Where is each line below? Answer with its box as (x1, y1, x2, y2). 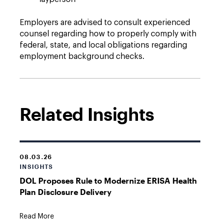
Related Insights (20, 104, 155, 124)
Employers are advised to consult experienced (20, 19, 190, 27)
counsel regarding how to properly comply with (20, 30, 196, 38)
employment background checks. (20, 53, 144, 60)
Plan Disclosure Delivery (20, 187, 111, 196)
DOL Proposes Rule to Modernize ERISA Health (20, 176, 197, 185)
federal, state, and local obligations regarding (20, 41, 187, 49)
